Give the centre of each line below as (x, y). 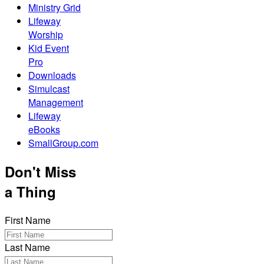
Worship (46, 35)
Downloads (52, 75)
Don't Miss (40, 172)
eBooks (44, 130)
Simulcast (49, 89)
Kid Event (49, 48)
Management (56, 103)
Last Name (27, 247)
